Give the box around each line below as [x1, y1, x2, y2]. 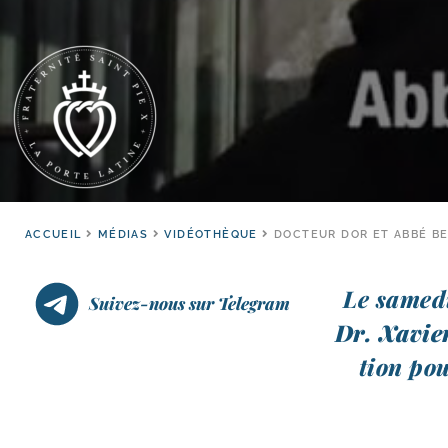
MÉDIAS [97, 228, 149, 241]
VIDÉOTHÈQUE [164, 228, 258, 241]
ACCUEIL [24, 228, 82, 241]
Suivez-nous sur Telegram [89, 292, 290, 314]
